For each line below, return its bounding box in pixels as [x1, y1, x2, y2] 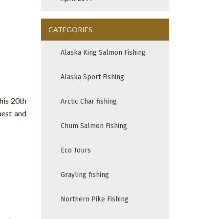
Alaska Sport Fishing [60, 73, 124, 82]
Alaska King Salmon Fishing [60, 48, 146, 57]
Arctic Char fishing [60, 97, 117, 106]
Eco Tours [60, 146, 91, 155]
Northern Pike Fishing [60, 195, 129, 204]
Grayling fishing [60, 171, 109, 179]
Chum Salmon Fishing [60, 122, 127, 131]
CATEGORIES [48, 25, 92, 34]
